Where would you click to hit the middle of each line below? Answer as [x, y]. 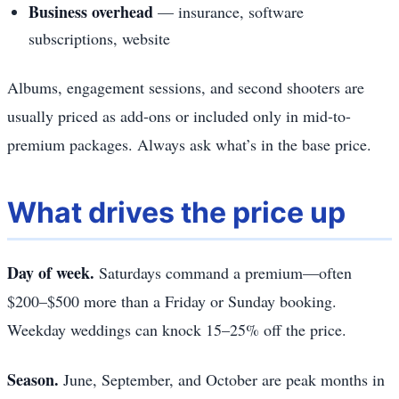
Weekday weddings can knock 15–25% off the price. [177, 329]
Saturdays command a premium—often [223, 272]
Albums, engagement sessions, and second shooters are [186, 87]
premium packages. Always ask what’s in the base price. [189, 144]
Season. [33, 379]
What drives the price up [176, 212]
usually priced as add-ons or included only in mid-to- [179, 115]
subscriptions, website [99, 38]
